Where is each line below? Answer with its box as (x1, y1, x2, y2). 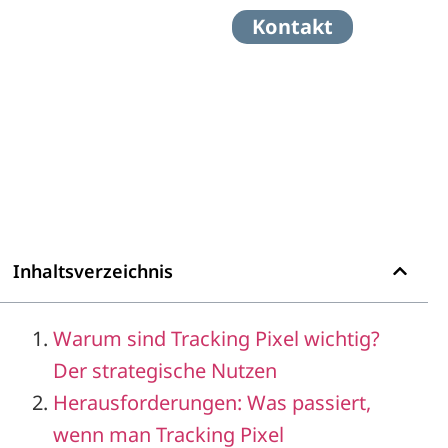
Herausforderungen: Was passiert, (53, 388, 372, 416)
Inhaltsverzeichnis (13, 258, 174, 283)
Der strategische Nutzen (53, 356, 278, 384)
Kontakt (252, 13, 334, 40)
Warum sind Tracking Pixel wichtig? (53, 324, 381, 352)
